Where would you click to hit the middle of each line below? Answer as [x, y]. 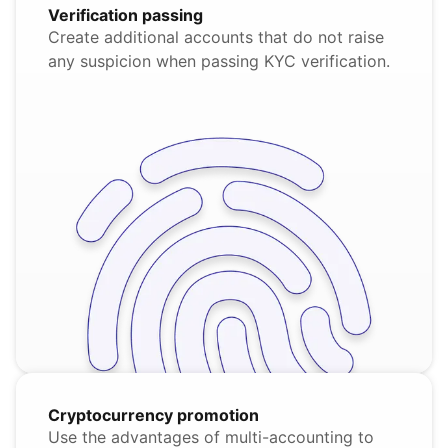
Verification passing [125, 15]
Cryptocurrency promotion [153, 415]
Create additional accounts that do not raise [216, 37]
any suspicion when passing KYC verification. [219, 61]
